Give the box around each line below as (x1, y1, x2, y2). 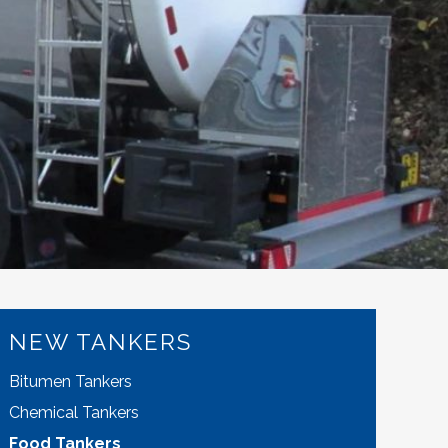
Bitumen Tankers (9, 372, 133, 392)
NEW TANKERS (9, 329, 193, 355)
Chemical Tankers (9, 403, 140, 423)
